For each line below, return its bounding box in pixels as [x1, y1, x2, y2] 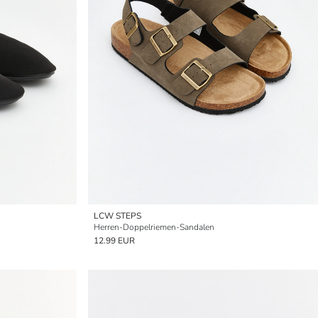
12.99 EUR [94, 235, 135, 246]
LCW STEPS [94, 210, 141, 221]
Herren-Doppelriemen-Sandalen [94, 221, 214, 233]
